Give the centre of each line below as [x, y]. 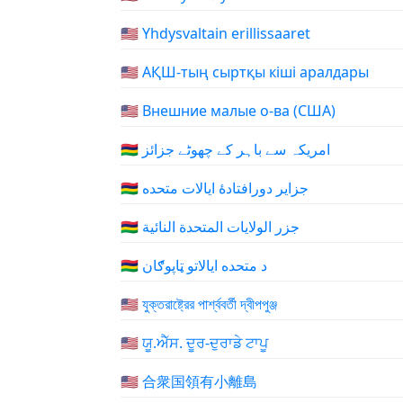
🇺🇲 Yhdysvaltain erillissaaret [215, 33]
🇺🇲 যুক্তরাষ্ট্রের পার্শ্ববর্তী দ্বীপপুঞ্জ [199, 304]
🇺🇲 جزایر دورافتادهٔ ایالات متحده [225, 188]
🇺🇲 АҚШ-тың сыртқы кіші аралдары [245, 72]
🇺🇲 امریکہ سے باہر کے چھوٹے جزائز [236, 149]
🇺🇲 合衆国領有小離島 [189, 381]
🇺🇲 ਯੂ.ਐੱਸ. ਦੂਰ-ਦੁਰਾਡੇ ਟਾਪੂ [194, 343]
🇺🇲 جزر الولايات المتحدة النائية [221, 227]
